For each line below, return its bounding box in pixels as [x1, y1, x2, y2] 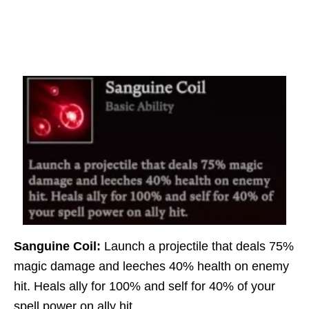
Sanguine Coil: [14, 239, 101, 254]
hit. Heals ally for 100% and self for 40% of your [14, 279, 275, 294]
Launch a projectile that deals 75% [101, 239, 294, 254]
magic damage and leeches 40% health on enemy [14, 259, 289, 274]
